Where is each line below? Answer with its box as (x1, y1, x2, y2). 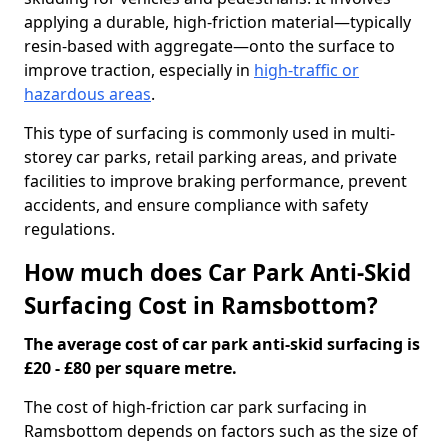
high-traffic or (254, 59, 359, 81)
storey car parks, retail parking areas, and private (24, 146, 397, 168)
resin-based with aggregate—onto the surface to (24, 35, 395, 57)
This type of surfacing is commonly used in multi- (24, 122, 395, 144)
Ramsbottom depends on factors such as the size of (24, 420, 418, 442)
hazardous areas (24, 83, 151, 105)
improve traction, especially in (24, 59, 254, 81)
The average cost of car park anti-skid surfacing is (24, 333, 420, 355)
